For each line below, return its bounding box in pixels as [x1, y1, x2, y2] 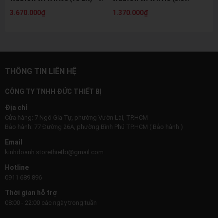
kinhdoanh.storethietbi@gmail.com [5, 148, 104, 156]
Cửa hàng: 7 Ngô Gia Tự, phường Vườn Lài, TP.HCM [5, 113, 148, 121]
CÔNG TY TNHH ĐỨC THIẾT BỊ [5, 87, 102, 95]
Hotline [5, 163, 29, 171]
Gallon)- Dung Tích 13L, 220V [112, 3, 206, 12]
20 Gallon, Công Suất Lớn [10, 3, 91, 12]
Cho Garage [10, 13, 48, 21]
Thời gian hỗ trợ [5, 188, 57, 197]
